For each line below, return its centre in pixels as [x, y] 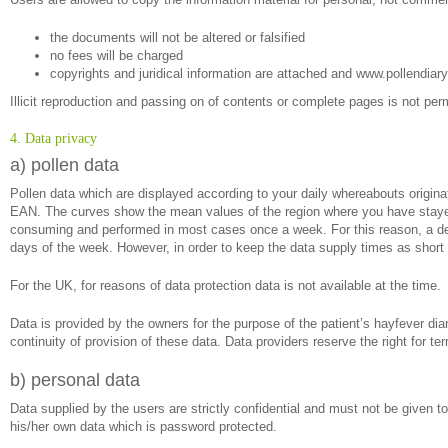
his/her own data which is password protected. [143, 426]
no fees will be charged [116, 55]
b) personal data [75, 380]
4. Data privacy [53, 138]
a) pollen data [64, 165]
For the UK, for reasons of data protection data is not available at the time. [225, 285]
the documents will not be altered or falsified [177, 37]
